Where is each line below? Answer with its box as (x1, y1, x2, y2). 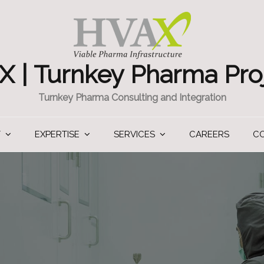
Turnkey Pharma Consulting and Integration (38, 92, 226, 103)
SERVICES (114, 129, 155, 140)
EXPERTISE (35, 129, 80, 140)
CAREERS (189, 129, 229, 140)
